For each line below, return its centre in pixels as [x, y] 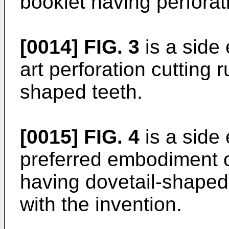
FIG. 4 [112, 137]
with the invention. [101, 204]
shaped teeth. [81, 92]
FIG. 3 [112, 47]
